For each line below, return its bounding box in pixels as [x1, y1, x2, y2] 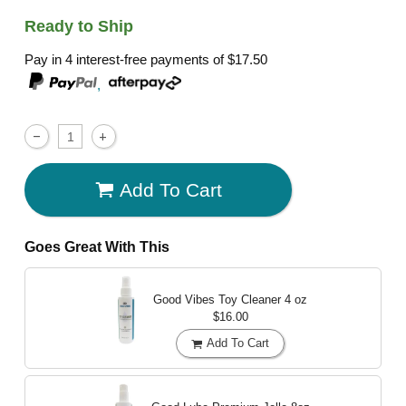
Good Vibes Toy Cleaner [153, 292, 285, 306]
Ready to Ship [24, 17, 134, 36]
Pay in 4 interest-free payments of [24, 51, 228, 67]
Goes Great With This [24, 239, 170, 256]
